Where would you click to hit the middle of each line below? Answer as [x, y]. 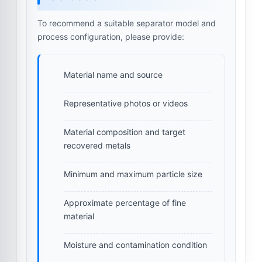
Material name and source [113, 74]
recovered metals [97, 145]
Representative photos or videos [126, 103]
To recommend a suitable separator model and [127, 23]
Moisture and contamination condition [135, 244]
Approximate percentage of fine [125, 202]
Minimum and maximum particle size [133, 174]
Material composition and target [125, 132]
